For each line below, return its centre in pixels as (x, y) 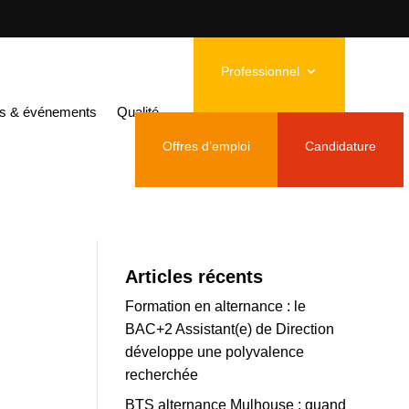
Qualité (138, 111)
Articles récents (194, 276)
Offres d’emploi (207, 146)
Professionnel (261, 71)
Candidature (341, 146)
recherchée (161, 374)
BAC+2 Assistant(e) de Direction (229, 329)
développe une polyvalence (214, 351)
